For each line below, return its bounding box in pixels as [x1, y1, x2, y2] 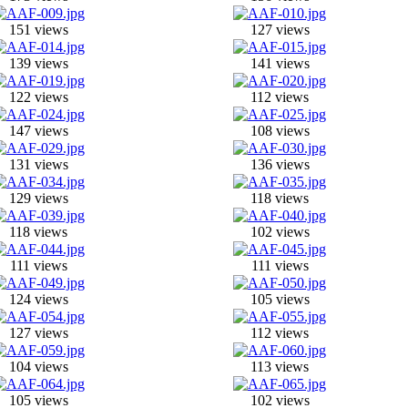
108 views [250, 123, 310, 138]
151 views [8, 22, 68, 37]
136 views [250, 157, 310, 172]
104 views [8, 359, 68, 374]
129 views [8, 190, 68, 206]
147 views [8, 123, 68, 138]
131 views [8, 157, 68, 172]
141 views [250, 56, 310, 71]
